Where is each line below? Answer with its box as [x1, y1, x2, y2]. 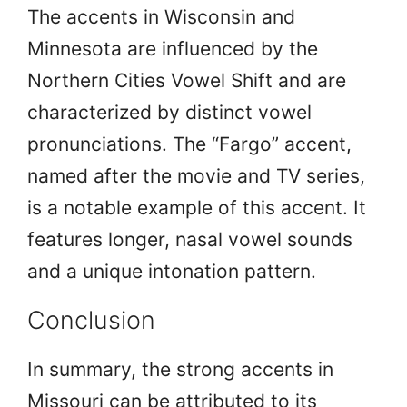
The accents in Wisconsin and [27, 5, 295, 28]
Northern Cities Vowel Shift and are [27, 68, 346, 92]
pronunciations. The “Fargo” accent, [27, 132, 352, 155]
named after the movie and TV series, [27, 164, 365, 187]
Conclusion [27, 304, 155, 335]
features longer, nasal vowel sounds [27, 227, 352, 251]
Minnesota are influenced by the [27, 36, 318, 60]
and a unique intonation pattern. [27, 259, 316, 283]
